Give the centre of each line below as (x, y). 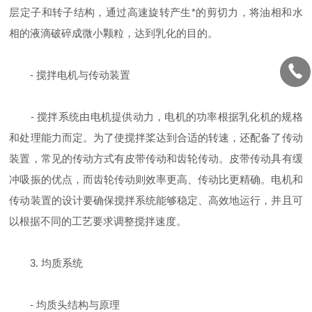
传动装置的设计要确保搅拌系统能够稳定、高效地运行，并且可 (156, 200)
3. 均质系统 (46, 263)
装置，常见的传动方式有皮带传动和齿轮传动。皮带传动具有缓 (156, 158)
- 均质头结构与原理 (65, 305)
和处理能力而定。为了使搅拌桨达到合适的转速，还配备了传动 (156, 138)
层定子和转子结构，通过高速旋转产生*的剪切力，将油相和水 (156, 12)
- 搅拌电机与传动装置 (70, 75)
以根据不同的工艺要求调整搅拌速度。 (98, 221)
